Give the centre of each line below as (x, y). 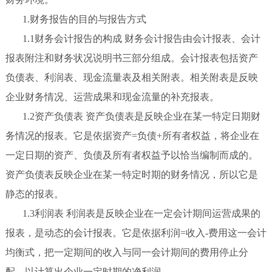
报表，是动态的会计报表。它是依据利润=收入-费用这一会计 (136, 233)
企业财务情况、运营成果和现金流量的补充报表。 (112, 97)
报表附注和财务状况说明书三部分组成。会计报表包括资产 (131, 58)
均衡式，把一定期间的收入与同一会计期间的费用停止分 (127, 253)
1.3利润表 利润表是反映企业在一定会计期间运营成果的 (141, 214)
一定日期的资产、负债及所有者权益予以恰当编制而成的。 (131, 155)
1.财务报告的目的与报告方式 (84, 19)
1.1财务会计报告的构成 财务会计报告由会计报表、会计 (141, 39)
